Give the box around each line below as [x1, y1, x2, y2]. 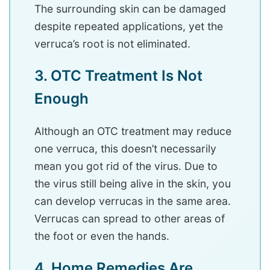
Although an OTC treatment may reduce [34, 125, 231, 138]
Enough [34, 90, 92, 108]
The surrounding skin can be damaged [34, 2, 226, 16]
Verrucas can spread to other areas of [34, 212, 225, 225]
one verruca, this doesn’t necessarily [34, 142, 216, 155]
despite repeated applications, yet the [34, 20, 223, 33]
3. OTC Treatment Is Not [34, 67, 202, 85]
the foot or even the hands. [34, 230, 169, 243]
